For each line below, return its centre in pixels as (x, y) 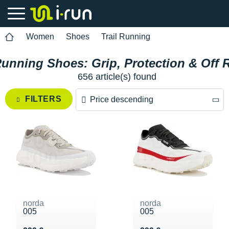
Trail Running (126, 37)
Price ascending (113, 143)
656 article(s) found (117, 77)
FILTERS (43, 99)
